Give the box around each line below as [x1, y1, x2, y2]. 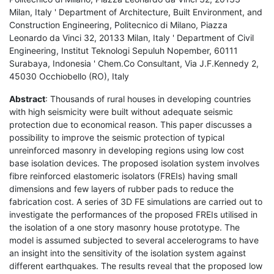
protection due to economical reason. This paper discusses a [9, 119, 252, 130]
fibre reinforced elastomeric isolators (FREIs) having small [9, 170, 237, 181]
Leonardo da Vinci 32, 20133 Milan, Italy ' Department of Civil [9, 32, 254, 43]
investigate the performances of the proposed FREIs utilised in [9, 209, 257, 220]
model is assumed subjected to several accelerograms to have [9, 234, 259, 245]
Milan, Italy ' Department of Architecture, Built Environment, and [9, 6, 262, 17]
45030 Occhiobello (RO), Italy [9, 70, 129, 81]
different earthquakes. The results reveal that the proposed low [9, 260, 262, 271]
